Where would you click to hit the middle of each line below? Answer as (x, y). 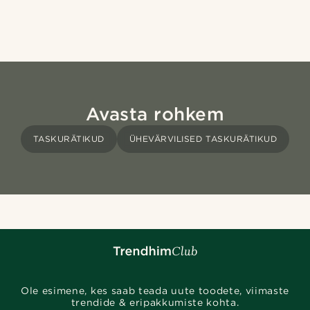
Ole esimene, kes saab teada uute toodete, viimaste (155, 291)
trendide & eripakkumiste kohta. (155, 303)
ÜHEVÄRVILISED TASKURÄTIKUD (203, 139)
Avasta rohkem (155, 114)
